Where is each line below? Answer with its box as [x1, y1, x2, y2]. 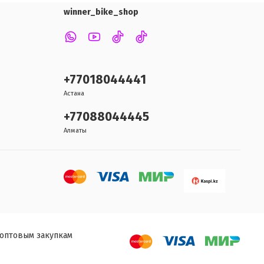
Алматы [64, 127, 87, 135]
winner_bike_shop [64, 7, 138, 18]
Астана [64, 90, 84, 98]
